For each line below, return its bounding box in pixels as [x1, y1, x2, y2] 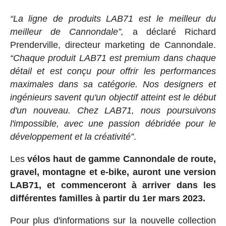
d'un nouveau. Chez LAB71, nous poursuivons [10, 105, 216, 116]
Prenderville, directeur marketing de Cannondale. [10, 39, 216, 50]
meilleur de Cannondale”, [10, 26, 124, 37]
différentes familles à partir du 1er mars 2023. [10, 193, 205, 203]
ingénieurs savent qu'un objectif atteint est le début [10, 92, 216, 102]
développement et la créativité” [10, 131, 134, 142]
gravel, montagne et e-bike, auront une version [10, 166, 216, 177]
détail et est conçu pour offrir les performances [10, 66, 216, 76]
